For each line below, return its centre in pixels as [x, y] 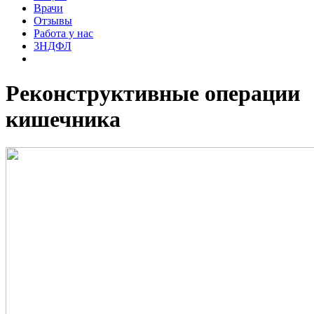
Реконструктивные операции [153, 93]
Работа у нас [63, 34]
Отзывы [53, 21]
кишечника [63, 119]
